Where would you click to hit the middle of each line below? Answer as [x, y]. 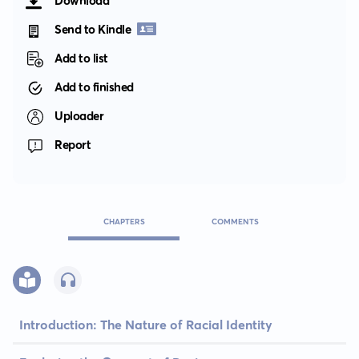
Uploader [79, 115]
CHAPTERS [124, 222]
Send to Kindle [93, 29]
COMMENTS [235, 222]
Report [73, 144]
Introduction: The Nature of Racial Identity [146, 325]
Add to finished [94, 87]
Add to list [81, 58]
